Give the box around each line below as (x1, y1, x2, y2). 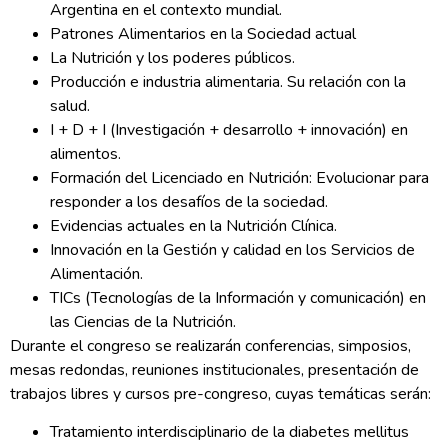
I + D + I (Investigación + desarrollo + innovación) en (50, 118, 408, 141)
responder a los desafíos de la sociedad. (50, 190, 328, 213)
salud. (50, 94, 90, 117)
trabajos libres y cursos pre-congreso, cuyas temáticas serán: (10, 382, 431, 405)
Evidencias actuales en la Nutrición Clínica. (50, 214, 337, 237)
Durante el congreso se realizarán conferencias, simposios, (10, 334, 411, 357)
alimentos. (50, 142, 121, 165)
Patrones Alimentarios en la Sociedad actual (50, 22, 356, 45)
